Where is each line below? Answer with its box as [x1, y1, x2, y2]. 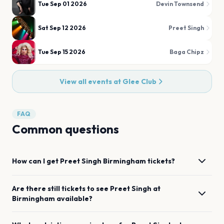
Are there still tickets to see [12, 184, 110, 193]
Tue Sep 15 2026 [38, 48, 85, 55]
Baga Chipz [169, 48, 204, 55]
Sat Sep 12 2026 [38, 24, 86, 31]
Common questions [12, 121, 119, 136]
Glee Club [122, 77, 156, 86]
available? [56, 194, 92, 203]
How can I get [12, 156, 60, 165]
